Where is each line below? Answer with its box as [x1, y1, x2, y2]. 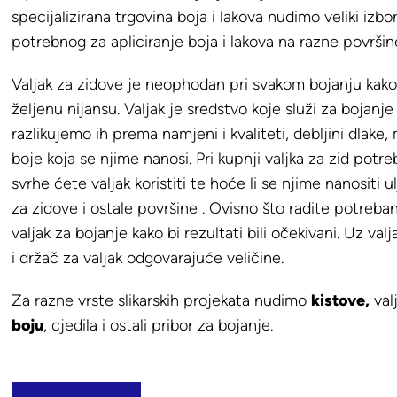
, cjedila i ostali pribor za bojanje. [43, 315, 274, 335]
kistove [311, 290, 366, 310]
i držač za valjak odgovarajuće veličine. [12, 247, 284, 268]
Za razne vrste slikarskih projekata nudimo [12, 290, 312, 310]
